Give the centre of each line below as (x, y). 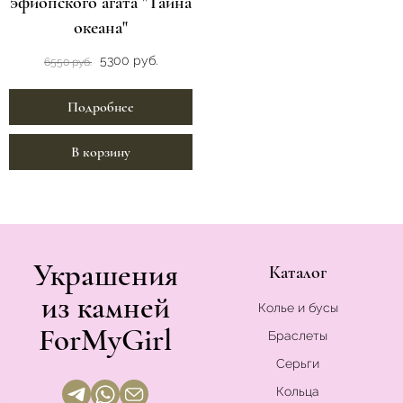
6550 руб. (68, 62)
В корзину (101, 152)
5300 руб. (129, 61)
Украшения (105, 276)
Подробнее (101, 107)
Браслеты (298, 336)
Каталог (298, 273)
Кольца (298, 392)
